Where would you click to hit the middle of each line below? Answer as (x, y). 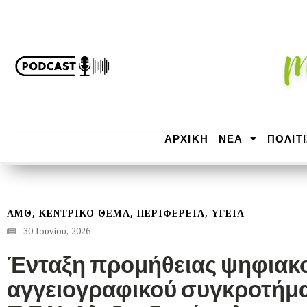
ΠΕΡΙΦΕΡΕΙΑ (171, 214)
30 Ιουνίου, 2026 (57, 232)
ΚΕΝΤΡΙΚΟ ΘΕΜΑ (85, 214)
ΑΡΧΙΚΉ (186, 139)
